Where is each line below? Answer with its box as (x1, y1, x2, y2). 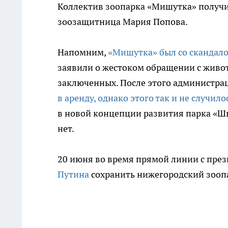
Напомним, (58, 46, 108, 58)
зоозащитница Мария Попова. (58, 16, 188, 27)
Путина (58, 168, 91, 180)
